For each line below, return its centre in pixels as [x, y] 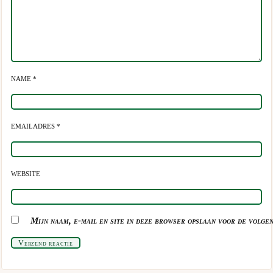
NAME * [24, 78]
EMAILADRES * [36, 126]
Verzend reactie [46, 243]
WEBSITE [26, 173]
